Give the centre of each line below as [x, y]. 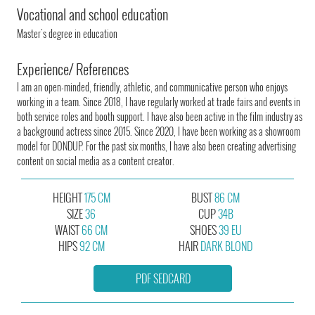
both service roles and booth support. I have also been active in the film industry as [160, 116]
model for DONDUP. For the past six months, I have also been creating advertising [157, 146]
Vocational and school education [93, 14]
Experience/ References [73, 69]
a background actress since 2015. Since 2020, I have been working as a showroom [159, 131]
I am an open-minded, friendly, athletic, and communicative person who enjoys [153, 86]
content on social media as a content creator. [96, 160]
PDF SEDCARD [163, 278]
